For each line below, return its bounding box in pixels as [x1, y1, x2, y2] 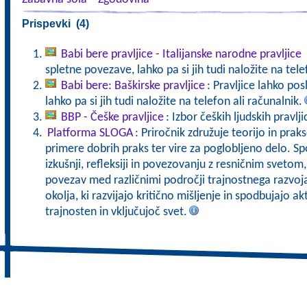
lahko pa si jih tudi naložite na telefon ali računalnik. [45, 95, 302, 108]
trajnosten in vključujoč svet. [45, 206, 187, 219]
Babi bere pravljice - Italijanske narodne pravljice [60, 48, 304, 61]
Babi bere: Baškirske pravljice [60, 79, 205, 93]
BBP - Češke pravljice [60, 111, 164, 124]
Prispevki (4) [21, 18, 89, 29]
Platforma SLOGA [47, 127, 133, 140]
